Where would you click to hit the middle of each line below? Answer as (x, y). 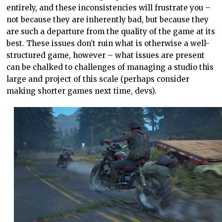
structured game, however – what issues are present (106, 55)
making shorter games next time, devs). (82, 91)
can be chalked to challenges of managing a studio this (110, 67)
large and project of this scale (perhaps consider (98, 79)
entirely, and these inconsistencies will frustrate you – (109, 7)
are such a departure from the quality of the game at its (111, 31)
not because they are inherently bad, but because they (108, 19)
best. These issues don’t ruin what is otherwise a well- (108, 43)
